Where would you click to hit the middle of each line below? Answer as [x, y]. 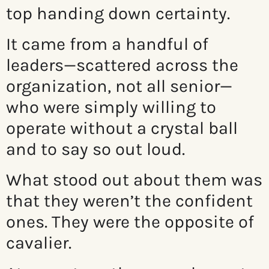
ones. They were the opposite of [130, 222]
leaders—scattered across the [122, 65]
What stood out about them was [134, 180]
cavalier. [39, 243]
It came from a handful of [107, 44]
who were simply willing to [111, 107]
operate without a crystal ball [122, 128]
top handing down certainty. [118, 14]
